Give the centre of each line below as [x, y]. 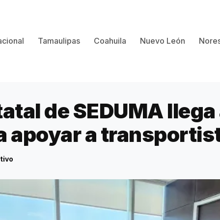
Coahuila [110, 41]
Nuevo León [163, 41]
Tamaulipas [59, 41]
